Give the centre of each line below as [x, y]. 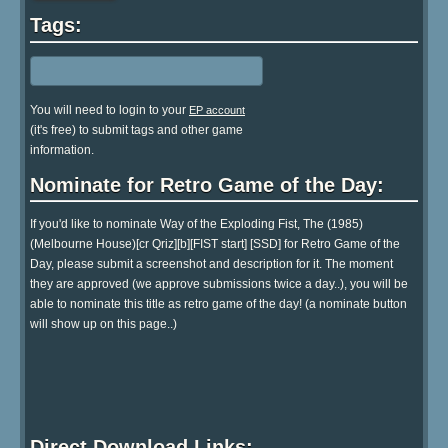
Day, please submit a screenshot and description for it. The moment [211, 264]
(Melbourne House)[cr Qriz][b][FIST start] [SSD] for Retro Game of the [215, 244]
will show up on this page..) [103, 324]
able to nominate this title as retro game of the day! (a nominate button [218, 304]
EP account [217, 109]
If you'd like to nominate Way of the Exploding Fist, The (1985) [196, 224]
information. [62, 149]
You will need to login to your [109, 109]
